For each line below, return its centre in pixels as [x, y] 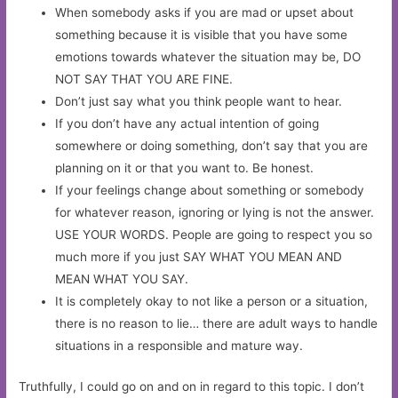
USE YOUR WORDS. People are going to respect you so [214, 235]
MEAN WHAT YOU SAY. [124, 279]
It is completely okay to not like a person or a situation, [212, 302]
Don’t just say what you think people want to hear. [199, 102]
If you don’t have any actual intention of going [187, 124]
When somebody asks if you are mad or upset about [205, 13]
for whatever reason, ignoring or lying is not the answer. [215, 213]
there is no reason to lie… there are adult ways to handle [217, 324]
